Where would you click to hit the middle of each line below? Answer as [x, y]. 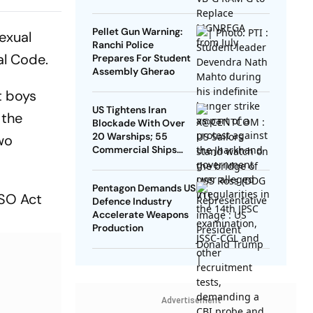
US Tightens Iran [129, 110]
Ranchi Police [123, 45]
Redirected [118, 163]
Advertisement [191, 301]
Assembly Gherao [133, 72]
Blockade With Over [138, 123]
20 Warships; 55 [130, 137]
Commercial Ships [134, 150]
